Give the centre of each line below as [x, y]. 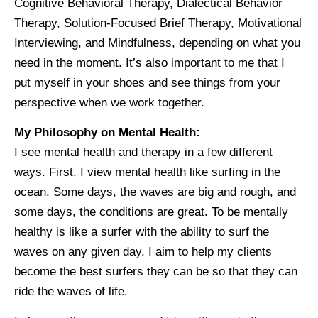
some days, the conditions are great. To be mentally [151, 212]
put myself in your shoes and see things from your [147, 82]
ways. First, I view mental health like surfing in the [147, 172]
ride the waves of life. [71, 291]
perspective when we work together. [109, 102]
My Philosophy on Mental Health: [107, 132]
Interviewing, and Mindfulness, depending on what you [157, 43]
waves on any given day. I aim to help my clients [143, 251]
